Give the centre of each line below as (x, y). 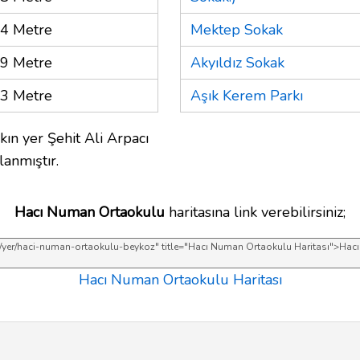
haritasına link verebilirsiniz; (255, 212)
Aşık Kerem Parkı (247, 95)
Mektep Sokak (237, 29)
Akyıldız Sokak (237, 62)
